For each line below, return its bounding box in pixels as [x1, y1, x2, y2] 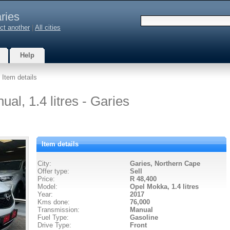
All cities [35, 24, 61, 31]
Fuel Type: [37, 214, 69, 221]
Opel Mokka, [130, 183, 171, 190]
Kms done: [37, 198, 70, 206]
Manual [130, 206, 153, 214]
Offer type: [37, 167, 69, 175]
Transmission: [37, 206, 80, 214]
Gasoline [130, 214, 158, 221]
